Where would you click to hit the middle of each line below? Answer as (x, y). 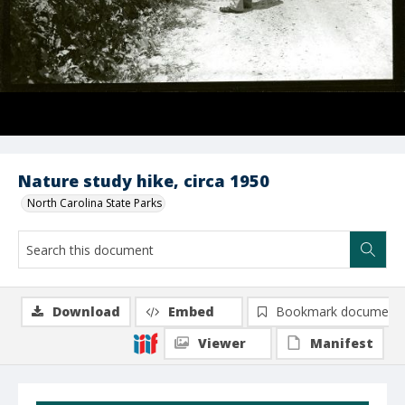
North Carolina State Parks (94, 203)
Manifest (342, 343)
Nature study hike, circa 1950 (144, 181)
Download (86, 311)
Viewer (222, 343)
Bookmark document (338, 311)
